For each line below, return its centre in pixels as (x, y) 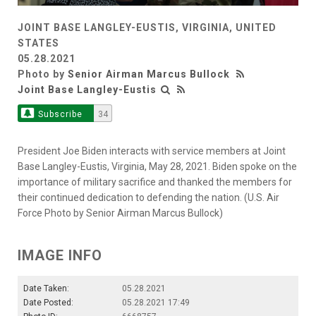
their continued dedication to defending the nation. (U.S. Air (148, 197)
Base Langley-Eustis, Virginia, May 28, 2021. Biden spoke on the (157, 166)
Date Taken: (46, 288)
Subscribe (60, 114)
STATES (38, 43)
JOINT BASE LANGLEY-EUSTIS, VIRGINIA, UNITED (147, 27)
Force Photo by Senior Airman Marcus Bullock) (120, 213)
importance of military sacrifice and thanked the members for (155, 182)
